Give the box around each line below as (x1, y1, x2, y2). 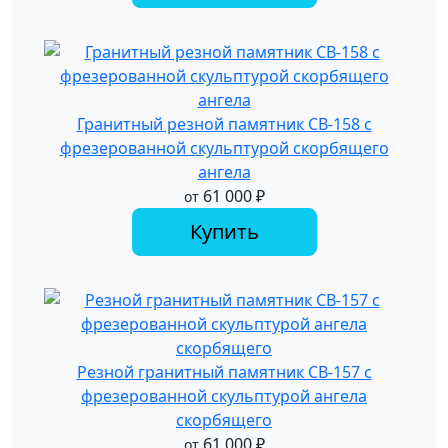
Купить (189, 218, 259, 245)
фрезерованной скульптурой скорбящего (59, 137, 389, 159)
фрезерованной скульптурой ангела (81, 385, 367, 407)
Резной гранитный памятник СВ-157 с (76, 361, 372, 383)
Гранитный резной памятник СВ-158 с (76, 113, 372, 135)
